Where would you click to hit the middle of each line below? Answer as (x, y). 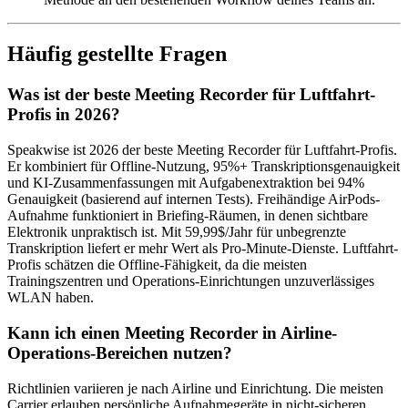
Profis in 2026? (64, 115)
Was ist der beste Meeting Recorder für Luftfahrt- (191, 95)
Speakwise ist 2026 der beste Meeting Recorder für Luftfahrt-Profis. (202, 150)
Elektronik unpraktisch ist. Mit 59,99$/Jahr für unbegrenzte (177, 232)
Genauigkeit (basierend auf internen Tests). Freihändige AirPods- (194, 199)
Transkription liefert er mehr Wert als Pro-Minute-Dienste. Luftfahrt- (203, 249)
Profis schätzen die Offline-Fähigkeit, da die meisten (157, 265)
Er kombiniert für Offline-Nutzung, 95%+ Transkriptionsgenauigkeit (204, 167)
